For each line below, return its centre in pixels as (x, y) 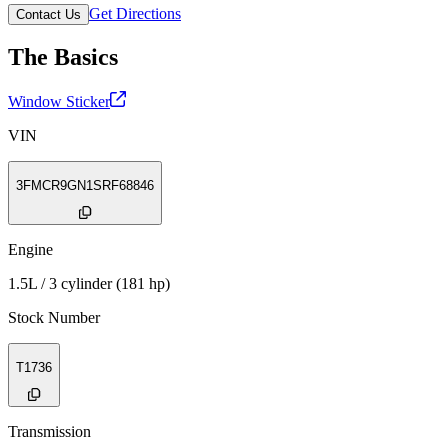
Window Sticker (59, 102)
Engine (30, 250)
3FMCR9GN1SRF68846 (85, 185)
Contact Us (48, 14)
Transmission (49, 432)
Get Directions (135, 13)
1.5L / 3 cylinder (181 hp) (89, 284)
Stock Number (54, 318)
